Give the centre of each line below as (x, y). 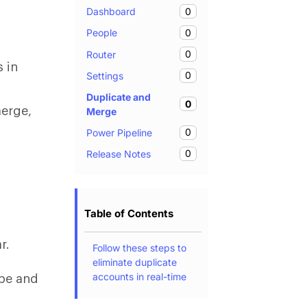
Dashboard (111, 12)
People (101, 33)
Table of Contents (128, 213)
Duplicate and (118, 97)
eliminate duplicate (134, 262)
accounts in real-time (140, 276)
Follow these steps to (139, 247)
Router (101, 54)
